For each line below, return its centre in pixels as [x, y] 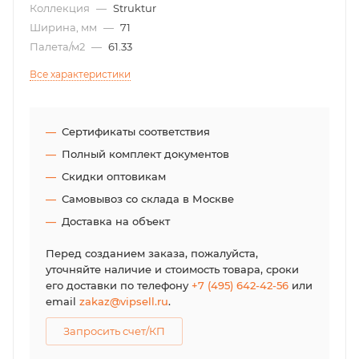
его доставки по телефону [119, 285]
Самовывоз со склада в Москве [148, 199]
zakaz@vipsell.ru [124, 301]
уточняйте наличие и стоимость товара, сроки [172, 269]
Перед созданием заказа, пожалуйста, [152, 253]
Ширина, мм [65, 27]
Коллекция [61, 8]
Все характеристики [80, 74]
